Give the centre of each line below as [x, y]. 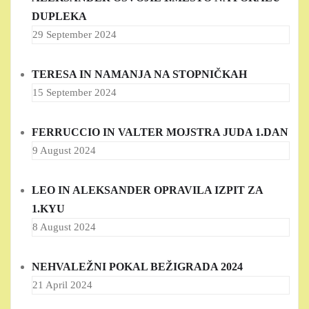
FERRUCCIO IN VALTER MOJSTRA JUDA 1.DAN [160, 132]
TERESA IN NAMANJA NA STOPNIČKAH [139, 74]
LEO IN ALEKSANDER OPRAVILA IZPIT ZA [147, 190]
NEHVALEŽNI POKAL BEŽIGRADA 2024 [137, 267]
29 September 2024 [74, 35]
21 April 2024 [62, 285]
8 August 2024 [64, 227]
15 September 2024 [74, 93]
